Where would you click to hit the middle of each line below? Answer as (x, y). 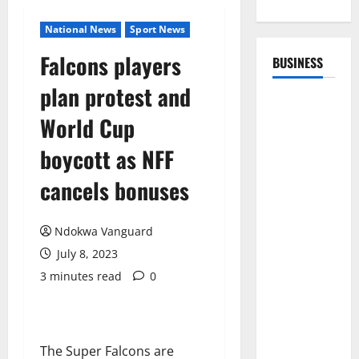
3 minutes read (81, 276)
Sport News (158, 29)
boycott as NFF (107, 159)
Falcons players (111, 65)
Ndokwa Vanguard (104, 231)
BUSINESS (297, 63)
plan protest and (115, 97)
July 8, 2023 (86, 254)
